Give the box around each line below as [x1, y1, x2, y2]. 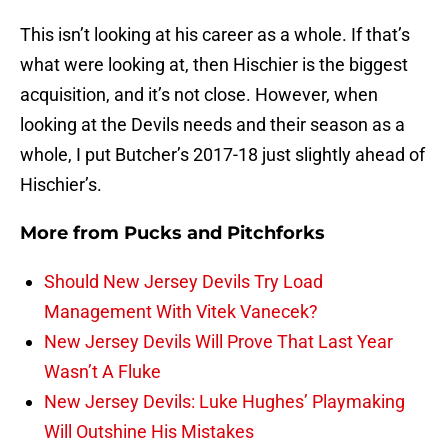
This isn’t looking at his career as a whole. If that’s [20, 24, 410, 46]
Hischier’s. [20, 174, 102, 196]
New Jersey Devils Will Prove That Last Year [44, 331, 393, 353]
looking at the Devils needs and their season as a [20, 114, 405, 136]
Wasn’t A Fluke [44, 361, 161, 383]
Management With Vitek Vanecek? [44, 301, 318, 323]
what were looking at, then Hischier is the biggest [20, 54, 408, 76]
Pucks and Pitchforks [124, 222, 325, 245]
